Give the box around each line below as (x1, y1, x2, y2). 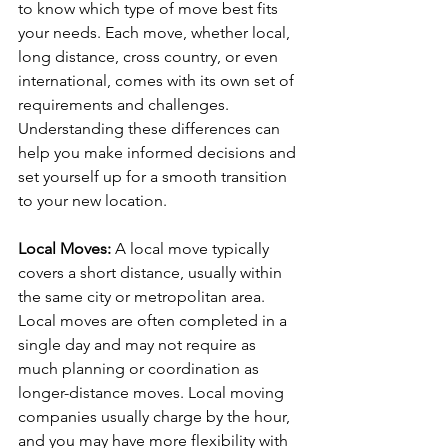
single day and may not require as (18, 335, 260, 354)
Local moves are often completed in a (18, 311, 291, 330)
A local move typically (115, 239, 273, 258)
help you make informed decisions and (18, 143, 300, 162)
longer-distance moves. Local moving (18, 383, 288, 402)
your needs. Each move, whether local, (18, 23, 294, 42)
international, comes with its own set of (18, 71, 298, 90)
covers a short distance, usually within (18, 263, 286, 282)
